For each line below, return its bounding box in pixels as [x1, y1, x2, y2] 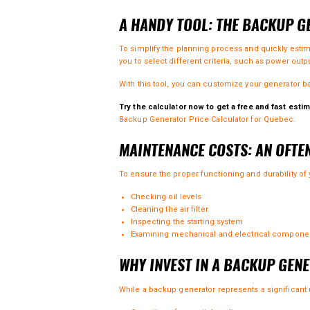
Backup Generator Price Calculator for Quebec [119, 114, 294, 124]
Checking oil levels [130, 192, 202, 202]
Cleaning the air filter [130, 205, 208, 215]
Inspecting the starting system [130, 217, 244, 227]
